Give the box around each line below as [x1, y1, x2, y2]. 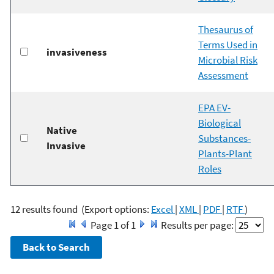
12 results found [10, 202, 78, 216]
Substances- [198, 131, 251, 146]
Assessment [198, 68, 248, 83]
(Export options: [80, 202, 151, 216]
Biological [198, 116, 241, 130]
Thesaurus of [198, 23, 253, 37]
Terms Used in [198, 38, 257, 52]
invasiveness [46, 45, 107, 59]
